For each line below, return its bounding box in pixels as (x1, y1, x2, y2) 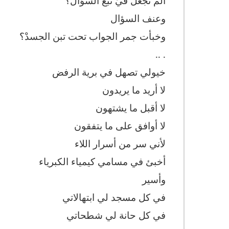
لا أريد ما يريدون (102, 83, 166, 96)
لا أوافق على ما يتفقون (72, 119, 166, 132)
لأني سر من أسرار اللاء (75, 137, 166, 150)
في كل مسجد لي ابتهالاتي (62, 191, 166, 203)
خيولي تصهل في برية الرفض (52, 65, 166, 78)
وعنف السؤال (110, 12, 166, 25)
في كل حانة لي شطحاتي (66, 209, 166, 221)
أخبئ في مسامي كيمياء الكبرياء (39, 155, 166, 168)
